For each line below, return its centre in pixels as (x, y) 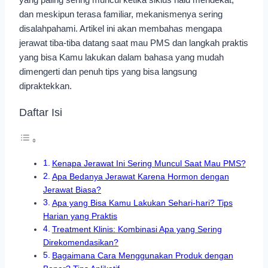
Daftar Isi (41, 112)
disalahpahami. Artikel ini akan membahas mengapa (121, 28)
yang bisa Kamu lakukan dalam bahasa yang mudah (121, 57)
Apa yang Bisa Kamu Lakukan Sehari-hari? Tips (142, 203)
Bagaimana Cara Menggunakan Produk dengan (142, 256)
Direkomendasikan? (81, 243)
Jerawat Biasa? (72, 190)
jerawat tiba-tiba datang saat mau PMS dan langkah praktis (134, 43)
